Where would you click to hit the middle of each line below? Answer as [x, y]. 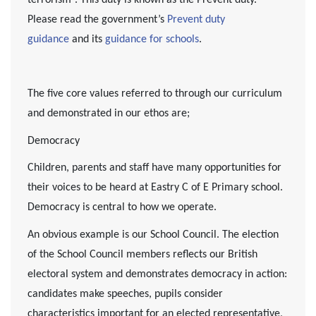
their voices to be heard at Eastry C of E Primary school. [155, 188]
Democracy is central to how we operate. [122, 208]
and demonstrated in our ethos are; [109, 114]
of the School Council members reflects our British [142, 255]
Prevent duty [196, 19]
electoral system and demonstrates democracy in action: [157, 275]
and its [87, 39]
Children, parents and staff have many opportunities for [154, 168]
